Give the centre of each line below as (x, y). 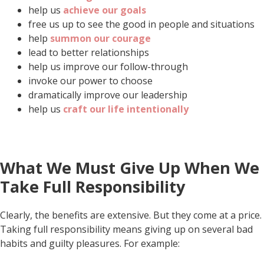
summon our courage (100, 38)
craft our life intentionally (126, 109)
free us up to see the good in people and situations (141, 24)
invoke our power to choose (90, 80)
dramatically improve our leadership (108, 95)
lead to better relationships (89, 52)
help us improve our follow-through (108, 66)
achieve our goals (105, 10)
